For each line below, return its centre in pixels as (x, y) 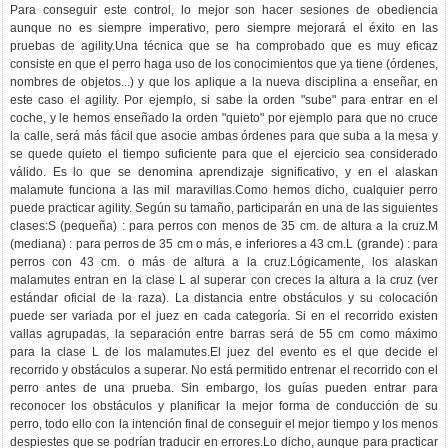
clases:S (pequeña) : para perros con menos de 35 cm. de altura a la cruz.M (224, 226)
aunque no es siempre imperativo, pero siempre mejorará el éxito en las (224, 28)
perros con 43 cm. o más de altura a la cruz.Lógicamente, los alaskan (224, 262)
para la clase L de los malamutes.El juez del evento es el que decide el (224, 352)
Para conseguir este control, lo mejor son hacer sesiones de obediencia (224, 10)
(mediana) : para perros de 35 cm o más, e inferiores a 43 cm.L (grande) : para (224, 244)
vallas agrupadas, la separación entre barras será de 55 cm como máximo (224, 334)
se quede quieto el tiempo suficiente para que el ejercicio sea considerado (224, 154)
